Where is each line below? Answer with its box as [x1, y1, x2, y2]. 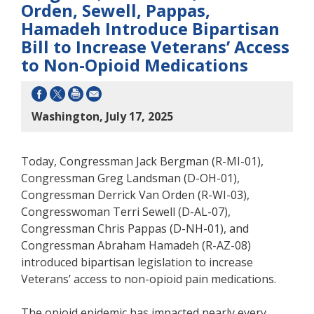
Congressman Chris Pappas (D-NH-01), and [21, 220, 249, 236]
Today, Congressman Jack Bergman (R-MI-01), [21, 153, 264, 169]
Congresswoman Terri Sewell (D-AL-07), [21, 203, 231, 219]
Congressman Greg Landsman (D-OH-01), [21, 170, 240, 186]
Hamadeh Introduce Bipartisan [21, 16, 280, 40]
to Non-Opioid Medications [21, 53, 248, 76]
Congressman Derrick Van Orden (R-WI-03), [21, 186, 250, 203]
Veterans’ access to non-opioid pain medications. [21, 271, 276, 287]
